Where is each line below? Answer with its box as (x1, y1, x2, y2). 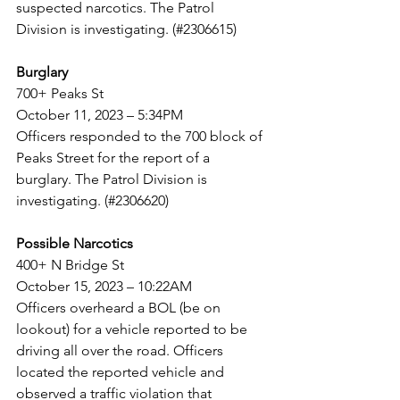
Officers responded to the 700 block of (16, 128, 266, 145)
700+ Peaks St (16, 85, 104, 102)
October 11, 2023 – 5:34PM (16, 106, 183, 123)
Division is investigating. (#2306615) (16, 21, 237, 37)
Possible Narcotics (16, 235, 133, 252)
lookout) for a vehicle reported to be (16, 321, 251, 337)
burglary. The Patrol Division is (16, 171, 207, 187)
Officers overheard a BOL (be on (16, 299, 224, 316)
